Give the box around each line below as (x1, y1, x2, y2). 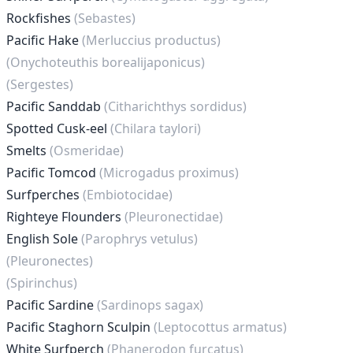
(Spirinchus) (6, 274, 77, 292)
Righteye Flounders (6, 208, 124, 225)
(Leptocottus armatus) (154, 318, 287, 336)
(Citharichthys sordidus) (104, 98, 247, 115)
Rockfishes (6, 9, 74, 27)
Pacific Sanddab (6, 98, 104, 115)
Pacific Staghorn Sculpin (6, 318, 154, 336)
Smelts (6, 142, 50, 159)
